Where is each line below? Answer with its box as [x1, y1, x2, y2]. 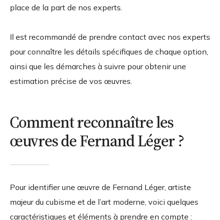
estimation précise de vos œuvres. [10, 76, 132, 86]
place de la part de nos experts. [10, 2, 122, 13]
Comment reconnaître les [10, 111, 173, 134]
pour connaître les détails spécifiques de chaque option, [10, 47, 208, 57]
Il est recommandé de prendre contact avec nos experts [10, 32, 210, 42]
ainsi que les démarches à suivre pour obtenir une [10, 61, 186, 72]
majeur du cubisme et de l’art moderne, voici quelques [10, 197, 198, 207]
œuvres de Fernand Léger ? [10, 130, 184, 152]
